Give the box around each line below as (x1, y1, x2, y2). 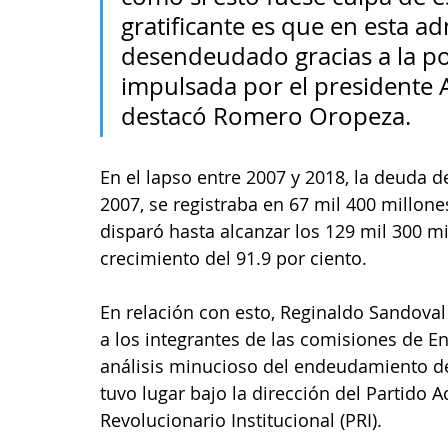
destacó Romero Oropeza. (121, 100, 417, 133)
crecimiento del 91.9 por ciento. (100, 246, 367, 271)
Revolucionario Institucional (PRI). (100, 408, 382, 433)
